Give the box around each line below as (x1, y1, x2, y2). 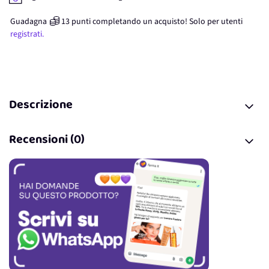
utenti (221, 16, 243, 28)
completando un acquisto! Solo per (92, 16, 219, 28)
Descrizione (9, 94, 73, 118)
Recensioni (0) (9, 128, 85, 153)
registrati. (10, 28, 44, 40)
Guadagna (10, 16, 47, 28)
